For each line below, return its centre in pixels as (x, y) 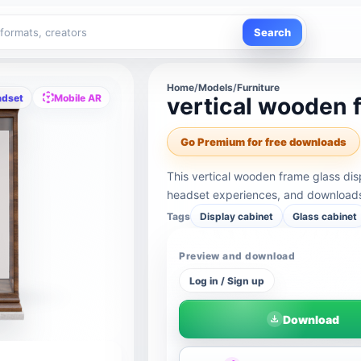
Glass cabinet (325, 216)
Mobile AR (78, 98)
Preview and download (237, 256)
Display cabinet (237, 216)
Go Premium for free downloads (264, 142)
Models (216, 87)
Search (272, 32)
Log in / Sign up (227, 280)
